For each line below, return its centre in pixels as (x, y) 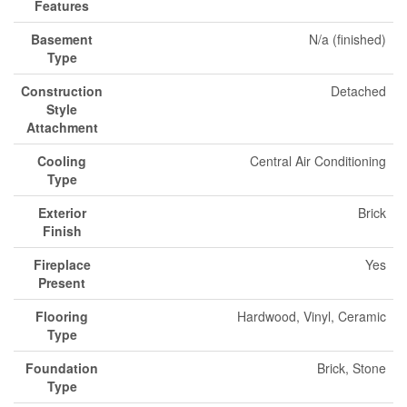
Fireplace (62, 264)
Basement (62, 39)
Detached (358, 91)
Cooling (62, 161)
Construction (62, 91)
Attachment (62, 127)
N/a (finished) (347, 39)
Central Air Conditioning (318, 161)
